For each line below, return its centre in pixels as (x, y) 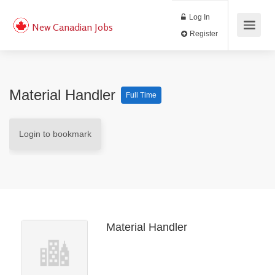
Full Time (141, 95)
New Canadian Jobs (72, 27)
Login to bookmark (55, 134)
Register (239, 39)
